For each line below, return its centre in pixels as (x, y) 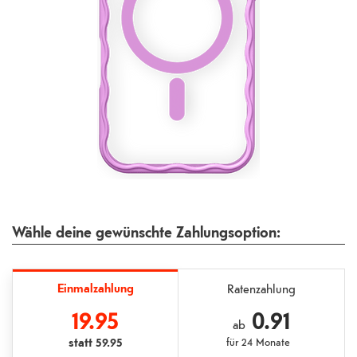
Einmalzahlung (95, 288)
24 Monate (265, 341)
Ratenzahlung (261, 288)
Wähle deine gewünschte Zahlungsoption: (147, 232)
